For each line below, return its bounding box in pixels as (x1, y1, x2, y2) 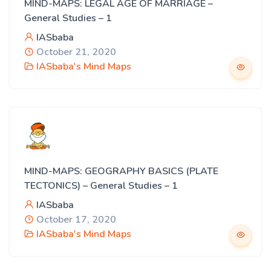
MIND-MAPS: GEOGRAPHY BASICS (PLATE (24, 165, 218, 178)
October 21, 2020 (34, 45, 116, 59)
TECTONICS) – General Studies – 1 (24, 179, 178, 192)
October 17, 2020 (34, 213, 116, 226)
